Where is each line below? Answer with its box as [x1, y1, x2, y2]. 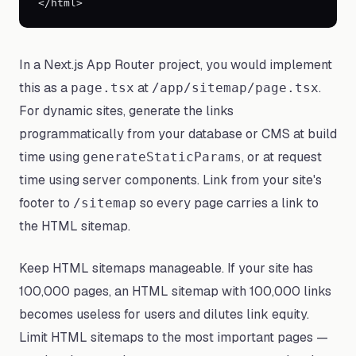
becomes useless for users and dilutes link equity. [19, 306, 309, 323]
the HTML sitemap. [19, 218, 130, 234]
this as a [19, 79, 71, 96]
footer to [19, 195, 73, 211]
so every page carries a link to [137, 195, 319, 211]
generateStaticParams [83, 149, 242, 164]
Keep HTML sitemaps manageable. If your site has [19, 260, 313, 277]
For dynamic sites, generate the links [19, 103, 234, 119]
